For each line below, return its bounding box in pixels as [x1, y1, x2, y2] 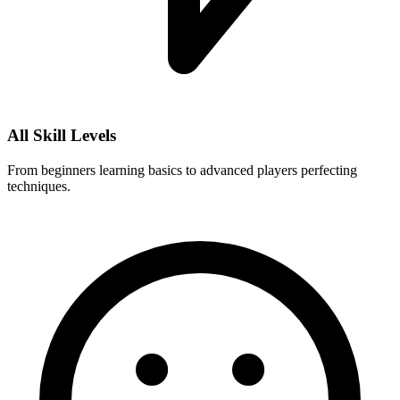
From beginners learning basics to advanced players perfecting [7, 162, 357, 178]
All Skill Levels [7, 126, 116, 146]
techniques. [7, 178, 71, 194]
